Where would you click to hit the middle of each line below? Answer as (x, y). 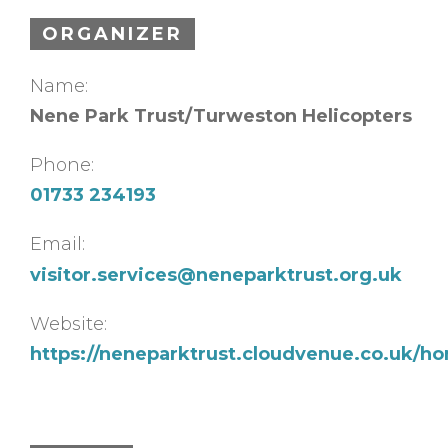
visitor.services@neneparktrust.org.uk (216, 274)
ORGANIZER (112, 33)
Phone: (62, 164)
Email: (57, 244)
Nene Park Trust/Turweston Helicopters (221, 115)
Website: (68, 323)
